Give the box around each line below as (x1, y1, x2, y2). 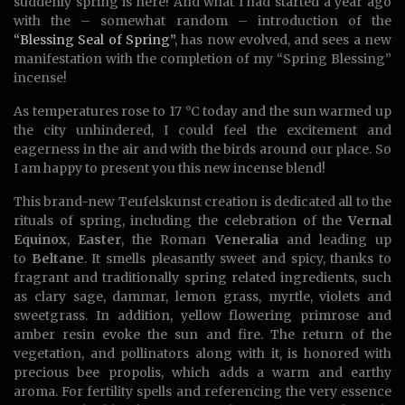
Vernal (348, 212, 391, 229)
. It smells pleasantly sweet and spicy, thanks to (83, 250, 392, 267)
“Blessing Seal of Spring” (14, 31, 174, 48)
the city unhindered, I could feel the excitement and (14, 121, 391, 138)
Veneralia (214, 231, 278, 248)
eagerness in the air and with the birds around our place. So (14, 140, 391, 157)
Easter (78, 231, 122, 248)
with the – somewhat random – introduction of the (14, 12, 391, 29)
